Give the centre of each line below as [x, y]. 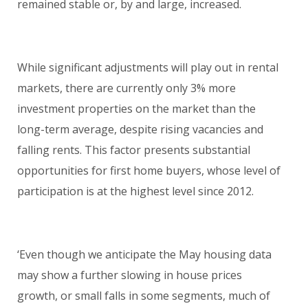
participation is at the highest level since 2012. [135, 191]
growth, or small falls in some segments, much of [144, 295]
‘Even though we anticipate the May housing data [144, 254]
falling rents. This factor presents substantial [134, 150]
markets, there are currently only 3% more [126, 88]
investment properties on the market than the [136, 108]
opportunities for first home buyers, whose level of [149, 170]
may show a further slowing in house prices [130, 275]
